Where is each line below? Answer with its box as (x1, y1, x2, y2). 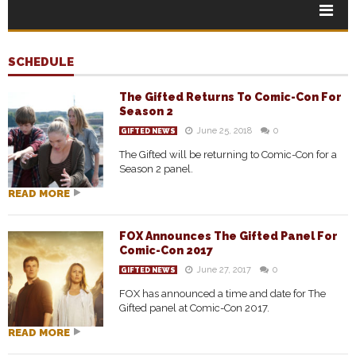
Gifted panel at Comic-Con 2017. (119, 302, 269, 314)
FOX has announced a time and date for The (119, 288, 326, 300)
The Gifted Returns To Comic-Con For (119, 91, 342, 103)
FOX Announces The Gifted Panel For (119, 230, 338, 242)
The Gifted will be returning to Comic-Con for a (119, 149, 337, 161)
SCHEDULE (8, 55, 74, 69)
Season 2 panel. (119, 163, 193, 175)
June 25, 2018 (196, 126, 252, 136)
